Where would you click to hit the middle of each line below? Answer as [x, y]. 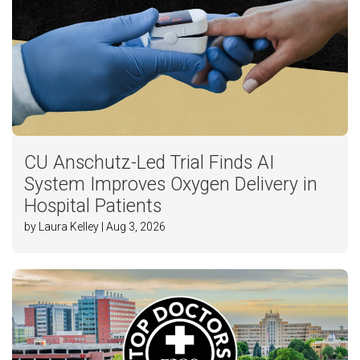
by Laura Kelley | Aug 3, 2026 [95, 227]
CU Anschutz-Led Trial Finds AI [149, 163]
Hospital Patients [93, 207]
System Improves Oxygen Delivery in [171, 185]
